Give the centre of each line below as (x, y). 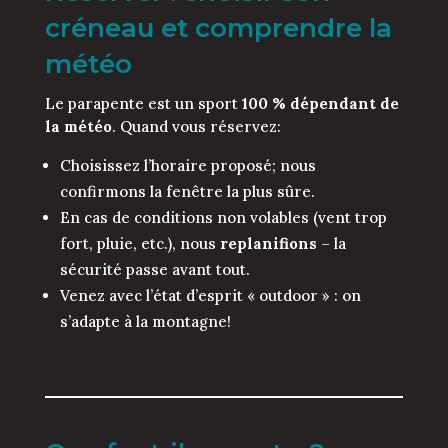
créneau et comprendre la (218, 28)
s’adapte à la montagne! (145, 322)
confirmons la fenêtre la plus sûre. (187, 192)
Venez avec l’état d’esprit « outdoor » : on (210, 296)
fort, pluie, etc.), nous (139, 244)
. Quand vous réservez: (196, 127)
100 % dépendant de (320, 104)
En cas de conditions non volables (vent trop (223, 218)
